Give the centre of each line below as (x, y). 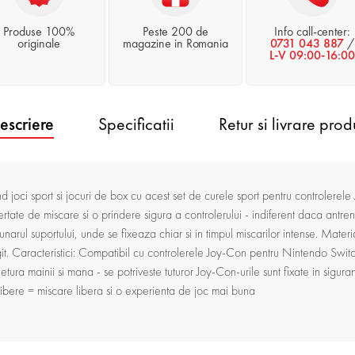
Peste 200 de (176, 32)
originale (39, 44)
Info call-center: (312, 32)
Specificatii (136, 124)
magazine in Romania (176, 44)
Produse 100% (39, 32)
